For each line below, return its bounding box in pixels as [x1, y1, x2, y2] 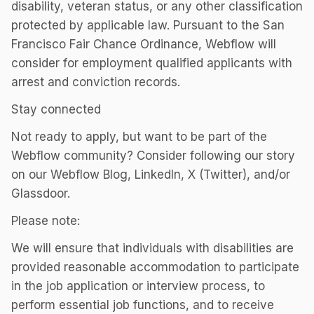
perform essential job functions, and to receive [11, 298, 274, 312]
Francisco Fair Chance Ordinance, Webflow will [11, 37, 276, 51]
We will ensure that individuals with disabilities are [11, 241, 294, 255]
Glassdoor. [11, 186, 70, 200]
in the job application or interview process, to [11, 279, 265, 293]
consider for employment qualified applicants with [11, 56, 292, 70]
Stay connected [11, 102, 101, 116]
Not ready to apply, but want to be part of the [11, 130, 267, 144]
